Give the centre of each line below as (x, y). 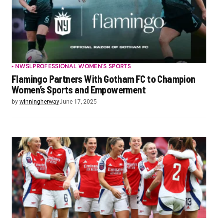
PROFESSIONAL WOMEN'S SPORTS (82, 66)
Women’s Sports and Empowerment (79, 89)
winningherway (39, 101)
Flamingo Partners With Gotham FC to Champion (104, 79)
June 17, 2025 (78, 101)
